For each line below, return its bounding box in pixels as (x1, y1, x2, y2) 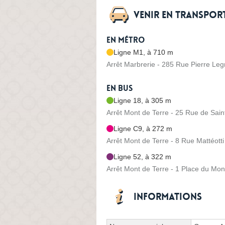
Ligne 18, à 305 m (114, 96, 171, 104)
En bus (106, 83, 133, 93)
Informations (134, 190, 202, 203)
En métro (106, 35, 145, 45)
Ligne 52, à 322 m (114, 152, 171, 161)
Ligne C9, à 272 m (114, 124, 172, 133)
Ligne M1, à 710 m (114, 48, 173, 56)
